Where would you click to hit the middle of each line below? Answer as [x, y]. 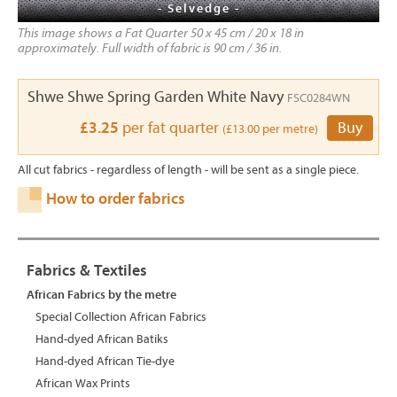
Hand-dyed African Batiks [102, 339]
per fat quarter [171, 128]
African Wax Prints [83, 383]
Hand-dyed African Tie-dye [105, 361]
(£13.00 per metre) [270, 128]
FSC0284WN [319, 97]
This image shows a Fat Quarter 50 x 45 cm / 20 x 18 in [161, 33]
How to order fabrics [116, 198]
